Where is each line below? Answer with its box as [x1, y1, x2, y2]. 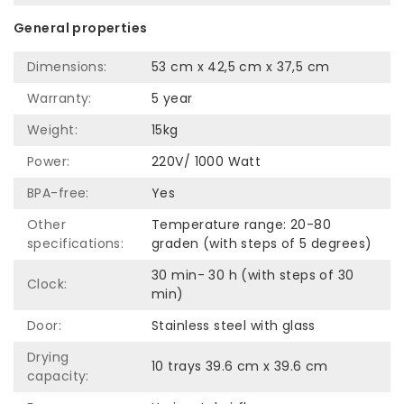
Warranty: [27, 89, 92, 108]
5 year [151, 89, 193, 108]
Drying [27, 348, 69, 367]
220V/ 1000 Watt [151, 152, 262, 171]
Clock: [27, 275, 68, 294]
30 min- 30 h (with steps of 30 [151, 266, 354, 285]
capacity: [27, 367, 89, 386]
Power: [27, 152, 70, 171]
